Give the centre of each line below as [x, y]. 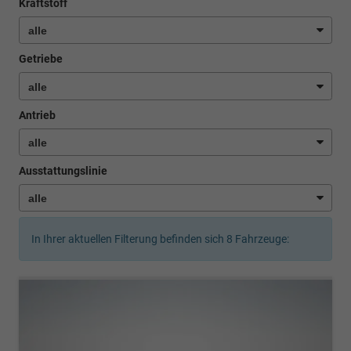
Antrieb [37, 115]
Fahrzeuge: [261, 239]
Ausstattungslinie [63, 171]
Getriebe [41, 59]
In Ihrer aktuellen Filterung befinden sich [129, 239]
